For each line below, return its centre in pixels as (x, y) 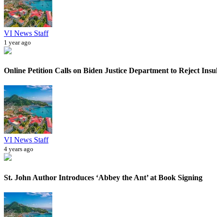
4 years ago (19, 149)
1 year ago (17, 42)
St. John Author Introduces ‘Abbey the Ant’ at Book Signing (103, 177)
